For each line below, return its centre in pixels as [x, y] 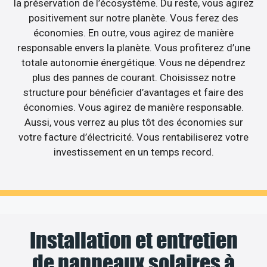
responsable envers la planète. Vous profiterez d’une [133, 48]
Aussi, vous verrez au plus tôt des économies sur [133, 122]
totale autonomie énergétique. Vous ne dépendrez [133, 63]
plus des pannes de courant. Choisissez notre [133, 78]
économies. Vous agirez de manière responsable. [133, 108]
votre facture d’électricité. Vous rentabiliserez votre [133, 137]
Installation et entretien [133, 240]
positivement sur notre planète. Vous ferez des [133, 18]
